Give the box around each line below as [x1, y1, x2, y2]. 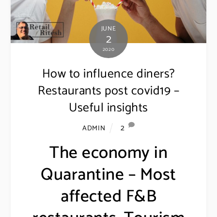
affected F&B [61, 182, 156, 211]
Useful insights [69, 97, 148, 118]
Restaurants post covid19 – [38, 80, 179, 101]
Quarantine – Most [41, 160, 176, 189]
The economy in [49, 139, 168, 167]
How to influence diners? [42, 63, 175, 84]
